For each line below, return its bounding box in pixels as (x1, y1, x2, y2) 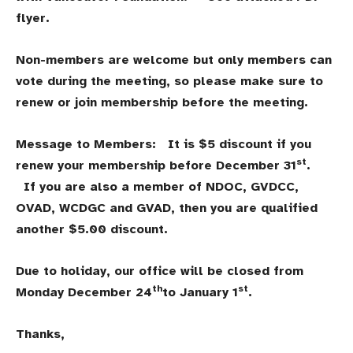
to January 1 (162, 284, 238, 301)
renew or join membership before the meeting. (16, 95, 324, 111)
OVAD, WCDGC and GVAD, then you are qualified (16, 200, 318, 217)
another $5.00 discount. (16, 221, 176, 238)
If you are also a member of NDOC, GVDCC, (16, 179, 299, 195)
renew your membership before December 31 (16, 158, 296, 174)
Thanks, (16, 326, 65, 343)
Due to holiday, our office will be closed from (16, 263, 303, 280)
